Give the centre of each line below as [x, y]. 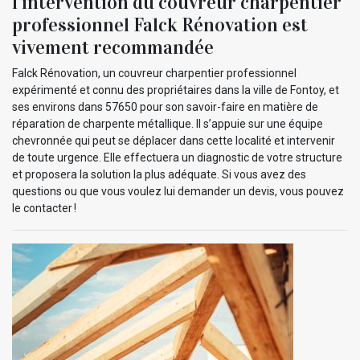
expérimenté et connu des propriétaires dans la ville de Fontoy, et [176, 90]
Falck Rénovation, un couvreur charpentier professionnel [154, 74]
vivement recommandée [113, 48]
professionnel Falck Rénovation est [160, 25]
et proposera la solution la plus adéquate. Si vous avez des [159, 175]
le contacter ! [44, 209]
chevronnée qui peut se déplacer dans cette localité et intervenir [174, 141]
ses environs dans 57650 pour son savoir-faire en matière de [165, 107]
